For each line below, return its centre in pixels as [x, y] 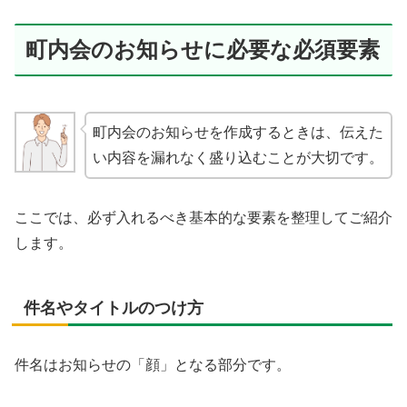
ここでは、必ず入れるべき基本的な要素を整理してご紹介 [203, 217]
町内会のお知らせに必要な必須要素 [203, 50]
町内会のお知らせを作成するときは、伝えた [238, 132]
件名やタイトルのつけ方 [114, 308]
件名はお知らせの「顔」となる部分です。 [153, 364]
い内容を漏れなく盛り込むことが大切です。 [238, 157]
